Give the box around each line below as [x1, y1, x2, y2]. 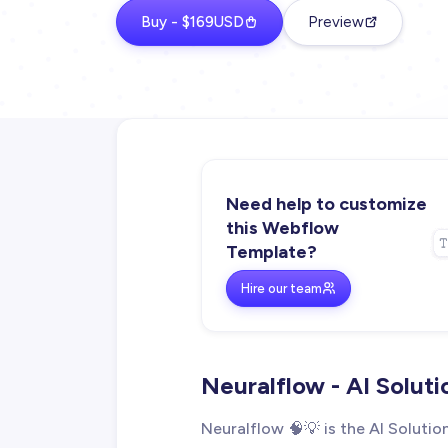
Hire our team [241, 280, 322, 296]
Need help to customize [226, 192, 427, 215]
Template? [226, 240, 317, 263]
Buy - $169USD [141, 12, 244, 31]
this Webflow [226, 216, 339, 239]
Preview [308, 12, 364, 31]
